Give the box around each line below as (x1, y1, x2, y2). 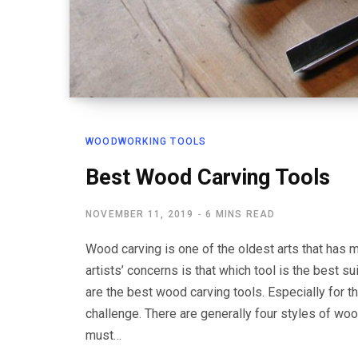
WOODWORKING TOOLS (86, 136, 207, 148)
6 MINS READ (205, 209, 276, 221)
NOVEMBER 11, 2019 (86, 209, 194, 221)
